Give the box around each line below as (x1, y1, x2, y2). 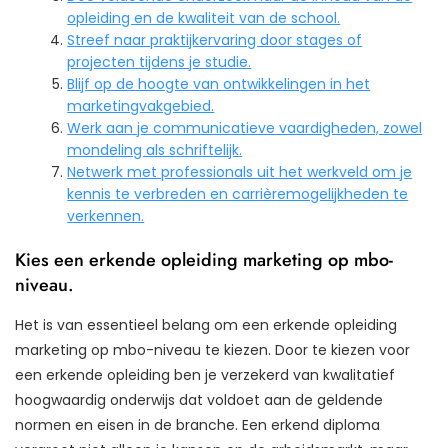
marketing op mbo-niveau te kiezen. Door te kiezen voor (15, 339, 410, 360)
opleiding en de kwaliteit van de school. (67, 7, 341, 28)
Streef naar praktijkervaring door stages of (67, 29, 363, 50)
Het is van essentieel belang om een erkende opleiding (15, 314, 397, 335)
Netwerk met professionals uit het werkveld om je (67, 161, 413, 182)
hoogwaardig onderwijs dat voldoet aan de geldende (15, 389, 383, 410)
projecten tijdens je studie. (67, 51, 252, 72)
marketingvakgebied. (67, 95, 215, 116)
